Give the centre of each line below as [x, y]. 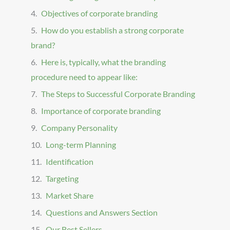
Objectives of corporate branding [99, 13]
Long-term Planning [81, 145]
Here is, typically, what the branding [103, 62]
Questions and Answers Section [102, 213]
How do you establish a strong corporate [112, 30]
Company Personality [79, 128]
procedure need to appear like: [84, 77]
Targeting [62, 179]
